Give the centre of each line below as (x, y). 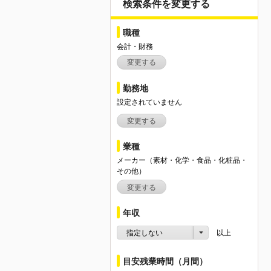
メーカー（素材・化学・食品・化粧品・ (182, 161)
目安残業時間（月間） (165, 261)
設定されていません (149, 102)
